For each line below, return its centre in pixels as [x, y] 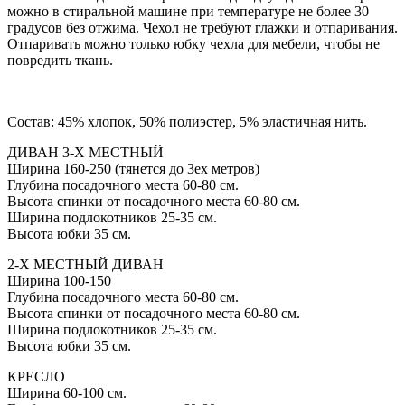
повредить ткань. [60, 61]
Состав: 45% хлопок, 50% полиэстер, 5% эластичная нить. [187, 122]
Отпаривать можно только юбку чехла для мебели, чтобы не [193, 44]
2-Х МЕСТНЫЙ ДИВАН [85, 265]
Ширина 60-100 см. [67, 393]
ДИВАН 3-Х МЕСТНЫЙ [85, 153]
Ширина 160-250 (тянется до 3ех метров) [133, 169]
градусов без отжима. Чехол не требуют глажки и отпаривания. [202, 28]
